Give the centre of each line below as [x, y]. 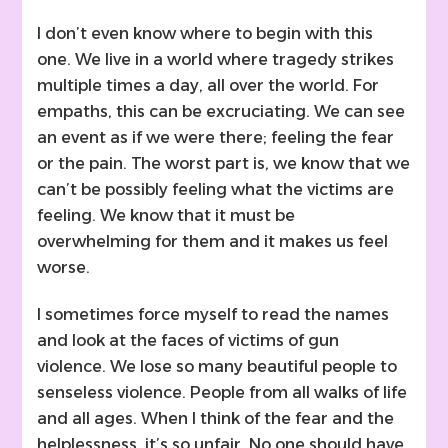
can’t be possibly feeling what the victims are [216, 189]
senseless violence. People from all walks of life [222, 392]
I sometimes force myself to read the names [213, 314]
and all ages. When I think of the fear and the [216, 418]
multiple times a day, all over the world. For [208, 85]
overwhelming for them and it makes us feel [213, 241]
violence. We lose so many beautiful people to [217, 366]
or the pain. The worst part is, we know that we [224, 163]
